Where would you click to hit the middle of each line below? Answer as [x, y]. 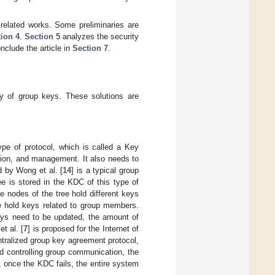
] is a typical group [105, 171]
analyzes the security [99, 36]
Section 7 [90, 48]
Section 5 [42, 36]
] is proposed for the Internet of [83, 229]
